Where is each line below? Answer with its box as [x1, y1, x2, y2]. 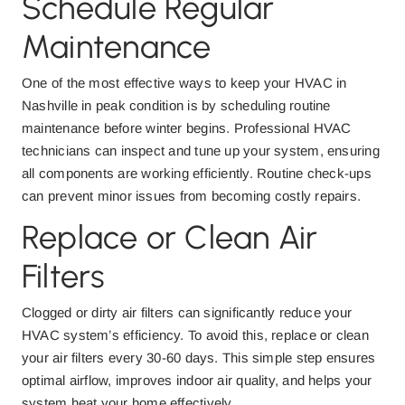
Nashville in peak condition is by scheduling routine [22, 98, 331, 113]
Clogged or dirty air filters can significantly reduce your [22, 305, 353, 320]
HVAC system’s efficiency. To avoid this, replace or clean [22, 327, 369, 343]
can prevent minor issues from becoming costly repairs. [22, 188, 362, 203]
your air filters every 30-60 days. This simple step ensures [22, 350, 376, 365]
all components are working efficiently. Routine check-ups [22, 165, 372, 181]
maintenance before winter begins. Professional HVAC [22, 120, 352, 136]
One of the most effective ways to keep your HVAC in [22, 75, 347, 90]
